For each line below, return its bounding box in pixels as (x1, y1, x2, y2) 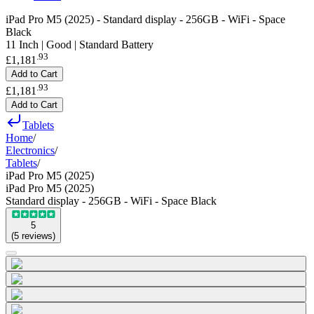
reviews (22, 230, 53, 241)
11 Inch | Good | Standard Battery (6, 39, 153, 50)
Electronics (6, 144, 55, 156)
